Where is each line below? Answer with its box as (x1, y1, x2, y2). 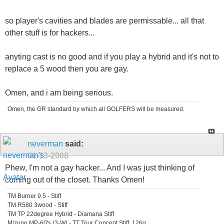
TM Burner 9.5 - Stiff (7, 192, 61, 199)
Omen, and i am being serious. (5, 88, 113, 97)
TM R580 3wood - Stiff (7, 201, 67, 208)
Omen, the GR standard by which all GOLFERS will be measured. (7, 105, 184, 112)
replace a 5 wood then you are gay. (5, 64, 128, 73)
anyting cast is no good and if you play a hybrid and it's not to (5, 52, 219, 61)
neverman (27, 139, 63, 148)
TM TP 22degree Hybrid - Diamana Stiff (7, 210, 114, 217)
